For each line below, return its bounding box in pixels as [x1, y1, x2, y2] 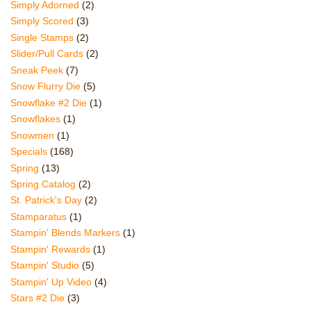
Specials [10, 146, 47, 158]
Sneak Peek [10, 64, 63, 76]
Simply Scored [10, 15, 74, 27]
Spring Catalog [10, 178, 76, 190]
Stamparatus [10, 210, 67, 222]
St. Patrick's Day [10, 194, 82, 206]
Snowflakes [10, 113, 60, 125]
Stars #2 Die [10, 292, 65, 304]
